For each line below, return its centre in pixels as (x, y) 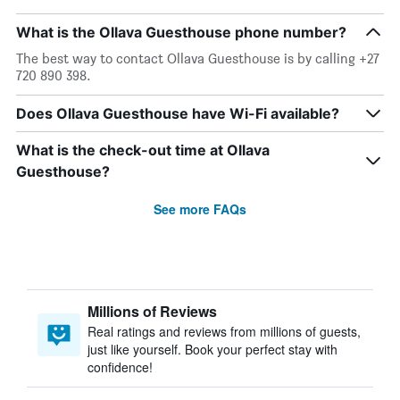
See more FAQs (200, 209)
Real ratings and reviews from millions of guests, (224, 331)
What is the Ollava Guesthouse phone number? (181, 32)
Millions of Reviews (152, 311)
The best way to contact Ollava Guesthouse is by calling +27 (198, 58)
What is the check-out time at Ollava (143, 150)
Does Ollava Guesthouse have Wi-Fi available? (178, 113)
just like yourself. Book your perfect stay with (212, 349)
